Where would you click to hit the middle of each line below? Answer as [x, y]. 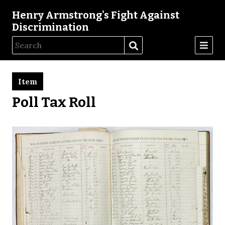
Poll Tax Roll [54, 102]
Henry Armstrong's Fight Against [96, 15]
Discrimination [50, 27]
